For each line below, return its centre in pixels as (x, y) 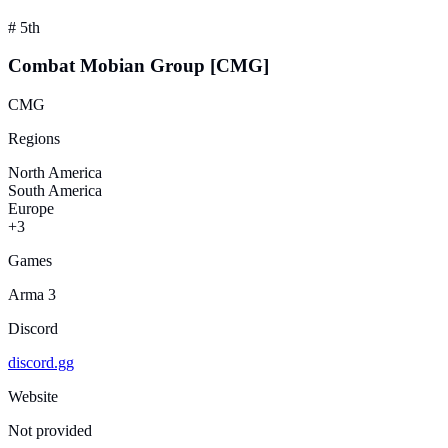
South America (55, 190)
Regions (34, 138)
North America (55, 172)
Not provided (50, 430)
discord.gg (41, 362)
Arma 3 (32, 294)
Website (33, 396)
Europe (31, 208)
